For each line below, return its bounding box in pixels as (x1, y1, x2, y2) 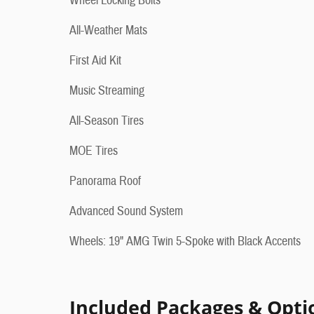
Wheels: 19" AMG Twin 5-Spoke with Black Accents (69, 233, 301, 250)
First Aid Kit (69, 53, 121, 69)
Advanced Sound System (69, 203, 183, 220)
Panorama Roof (69, 173, 141, 190)
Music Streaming (69, 83, 144, 100)
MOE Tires (69, 143, 118, 160)
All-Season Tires (69, 113, 144, 130)
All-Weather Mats (69, 22, 147, 39)
